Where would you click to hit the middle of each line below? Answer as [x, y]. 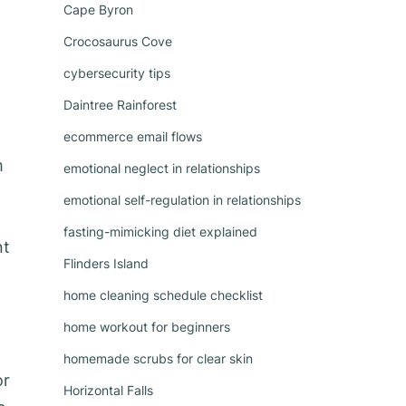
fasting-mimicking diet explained [160, 232]
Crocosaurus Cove [118, 41]
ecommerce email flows [133, 136]
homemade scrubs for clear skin [158, 358]
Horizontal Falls [108, 390]
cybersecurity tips [117, 73]
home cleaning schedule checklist [163, 295]
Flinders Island [106, 263]
